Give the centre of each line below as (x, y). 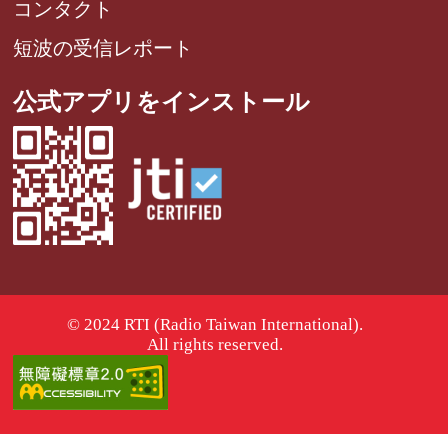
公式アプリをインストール (162, 101)
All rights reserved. (215, 344)
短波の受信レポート (103, 47)
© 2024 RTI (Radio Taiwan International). (215, 324)
